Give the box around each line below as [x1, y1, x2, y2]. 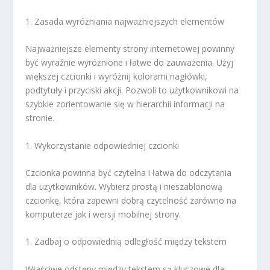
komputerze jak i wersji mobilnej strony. [25, 209, 181, 220]
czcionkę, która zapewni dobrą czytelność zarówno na [25, 195, 237, 206]
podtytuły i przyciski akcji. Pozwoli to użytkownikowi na [25, 84, 239, 96]
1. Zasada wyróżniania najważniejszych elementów [25, 15, 225, 27]
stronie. [25, 112, 55, 124]
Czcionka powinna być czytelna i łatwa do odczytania [25, 167, 232, 178]
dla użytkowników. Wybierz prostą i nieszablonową [25, 181, 223, 192]
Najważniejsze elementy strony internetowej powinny [25, 43, 235, 55]
